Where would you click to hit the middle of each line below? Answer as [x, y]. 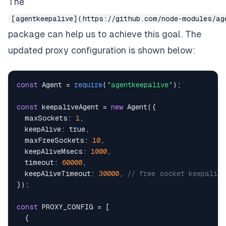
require [88, 84]
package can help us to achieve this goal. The [105, 34]
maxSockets [46, 118]
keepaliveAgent [70, 107]
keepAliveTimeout [58, 173]
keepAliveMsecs [54, 151]
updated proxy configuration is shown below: [102, 50]
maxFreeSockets [54, 140]
